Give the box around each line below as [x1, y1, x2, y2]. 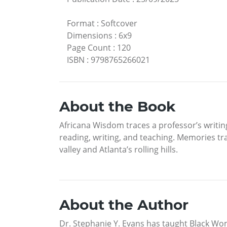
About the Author [59, 196, 188, 214]
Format [67, 18, 95, 29]
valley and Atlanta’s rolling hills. [59, 144, 178, 156]
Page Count [67, 42, 111, 54]
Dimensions [67, 30, 112, 42]
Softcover [101, 18, 137, 29]
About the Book [59, 98, 175, 116]
